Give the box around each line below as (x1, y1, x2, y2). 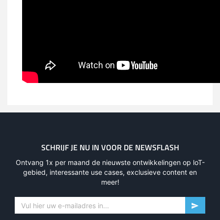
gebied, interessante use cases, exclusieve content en (23, 168, 197, 177)
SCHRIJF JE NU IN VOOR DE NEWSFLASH (41, 141, 179, 154)
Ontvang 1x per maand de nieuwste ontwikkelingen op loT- (15, 158, 205, 167)
